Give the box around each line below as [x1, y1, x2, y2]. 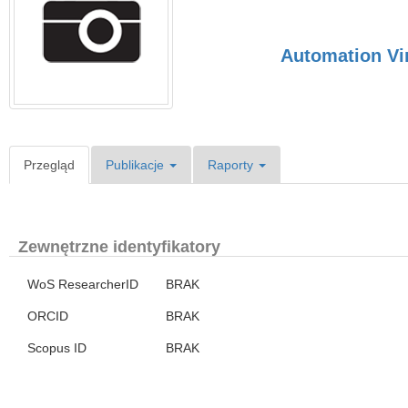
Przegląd [24, 158, 75, 172]
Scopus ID [27, 341, 87, 355]
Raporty [208, 158, 257, 172]
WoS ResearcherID [27, 277, 138, 291]
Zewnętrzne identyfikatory [18, 238, 220, 256]
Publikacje [106, 158, 168, 172]
